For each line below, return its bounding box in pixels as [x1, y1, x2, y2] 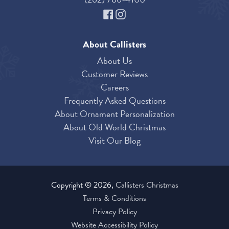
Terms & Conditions [83, 192, 146, 205]
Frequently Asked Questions [63, 94, 166, 108]
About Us [97, 54, 132, 68]
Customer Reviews [81, 67, 148, 81]
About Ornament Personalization [54, 107, 175, 121]
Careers [100, 80, 129, 95]
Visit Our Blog [88, 133, 141, 148]
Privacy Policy [92, 205, 137, 218]
